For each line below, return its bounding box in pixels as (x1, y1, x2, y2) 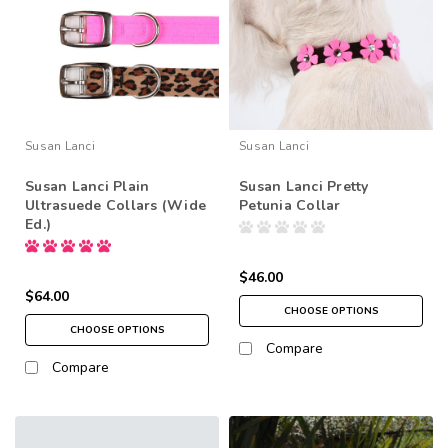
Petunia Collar (239, 195, 341, 215)
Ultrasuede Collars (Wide (25, 195, 206, 215)
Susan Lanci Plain (25, 176, 150, 196)
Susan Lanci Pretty (239, 176, 369, 196)
